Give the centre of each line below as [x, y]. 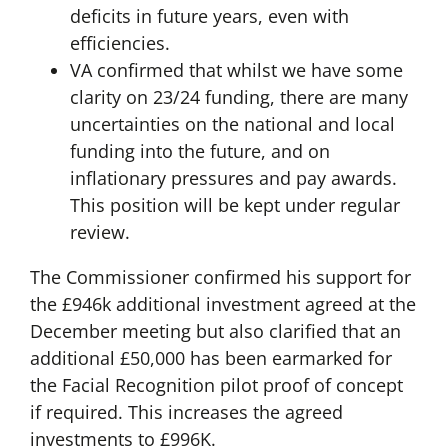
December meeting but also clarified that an [215, 331]
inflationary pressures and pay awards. [233, 178]
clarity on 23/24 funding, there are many [238, 97]
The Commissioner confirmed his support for [220, 277]
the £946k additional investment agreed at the [222, 304]
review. [99, 232]
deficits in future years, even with [209, 16]
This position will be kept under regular [234, 205]
